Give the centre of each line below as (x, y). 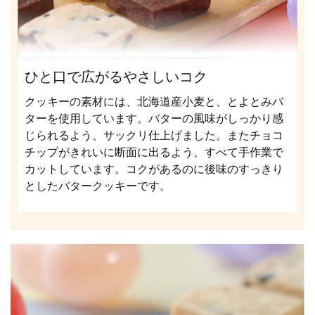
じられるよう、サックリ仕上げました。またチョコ (154, 135)
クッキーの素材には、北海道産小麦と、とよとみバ (154, 102)
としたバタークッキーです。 (98, 186)
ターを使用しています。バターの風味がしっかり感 (154, 118)
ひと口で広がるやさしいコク (116, 77)
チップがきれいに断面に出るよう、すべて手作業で (154, 152)
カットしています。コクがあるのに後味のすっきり (154, 169)
